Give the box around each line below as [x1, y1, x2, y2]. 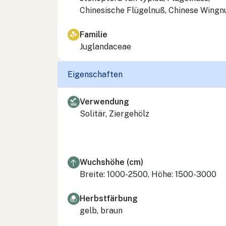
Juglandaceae [80, 41, 131, 51]
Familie [80, 29, 107, 39]
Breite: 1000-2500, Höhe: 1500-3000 [80, 169, 216, 179]
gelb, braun [80, 205, 123, 215]
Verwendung [80, 96, 129, 106]
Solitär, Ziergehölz [80, 108, 149, 119]
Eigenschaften [68, 70, 123, 80]
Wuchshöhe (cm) [80, 157, 143, 167]
